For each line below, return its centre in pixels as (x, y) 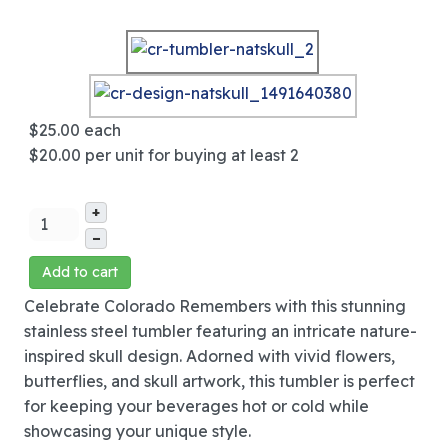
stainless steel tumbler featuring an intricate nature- (220, 331)
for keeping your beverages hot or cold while (196, 406)
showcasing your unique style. (137, 431)
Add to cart (80, 272)
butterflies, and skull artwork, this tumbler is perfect (219, 381)
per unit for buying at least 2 (192, 155)
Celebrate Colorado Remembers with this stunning (215, 306)
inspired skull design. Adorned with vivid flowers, (209, 356)
